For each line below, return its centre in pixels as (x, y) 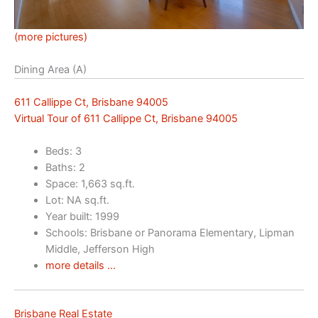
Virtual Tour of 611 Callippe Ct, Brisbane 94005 (126, 118)
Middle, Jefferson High (100, 250)
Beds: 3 (63, 152)
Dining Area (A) (50, 69)
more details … (80, 266)
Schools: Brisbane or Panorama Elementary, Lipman (170, 233)
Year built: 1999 (82, 217)
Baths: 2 (65, 168)
